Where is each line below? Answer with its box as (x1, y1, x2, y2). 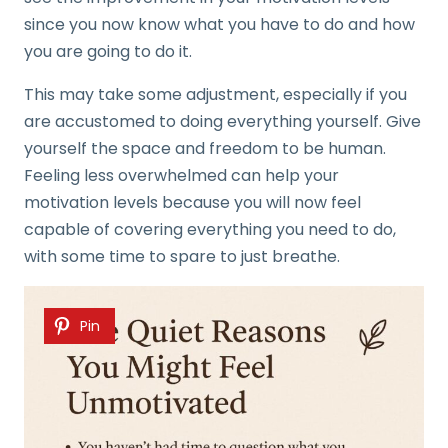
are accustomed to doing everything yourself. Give (24, 110, 421, 134)
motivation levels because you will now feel (24, 191, 361, 215)
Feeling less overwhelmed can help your (24, 164, 339, 188)
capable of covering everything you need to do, (24, 218, 396, 242)
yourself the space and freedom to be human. (24, 137, 386, 161)
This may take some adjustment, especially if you (24, 83, 407, 107)
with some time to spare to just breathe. (24, 245, 340, 269)
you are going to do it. (24, 40, 200, 64)
